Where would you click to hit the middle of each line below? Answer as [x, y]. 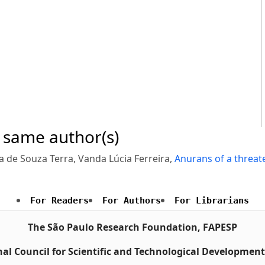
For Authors [131, 201]
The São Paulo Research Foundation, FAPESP [132, 227]
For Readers [59, 201]
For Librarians [211, 201]
